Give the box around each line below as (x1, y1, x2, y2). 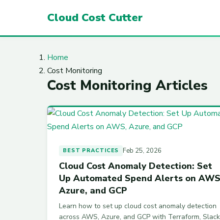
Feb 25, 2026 (123, 146, 162, 155)
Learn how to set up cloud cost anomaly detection (59, 201, 217, 211)
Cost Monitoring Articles (47, 76, 208, 95)
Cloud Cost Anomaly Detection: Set (59, 160, 212, 172)
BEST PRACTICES (63, 147, 119, 154)
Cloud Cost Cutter (47, 10, 143, 25)
